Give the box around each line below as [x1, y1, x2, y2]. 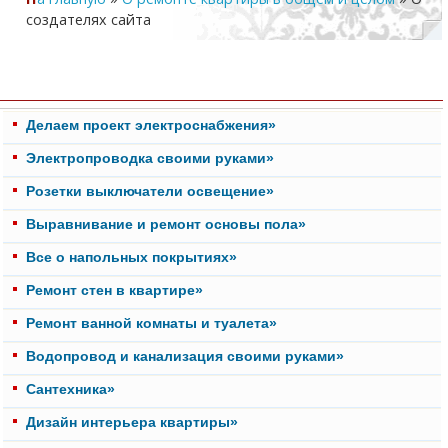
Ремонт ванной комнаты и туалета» [26, 314, 277, 331]
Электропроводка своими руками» [26, 149, 274, 166]
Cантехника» [26, 380, 115, 397]
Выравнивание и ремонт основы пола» [26, 215, 306, 232]
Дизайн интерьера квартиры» [26, 413, 238, 430]
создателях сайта [26, 10, 152, 29]
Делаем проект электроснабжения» [26, 116, 276, 133]
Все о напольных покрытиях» [26, 248, 237, 265]
